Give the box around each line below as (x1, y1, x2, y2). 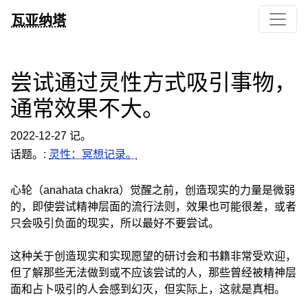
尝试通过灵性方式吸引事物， (10, 67, 296, 96)
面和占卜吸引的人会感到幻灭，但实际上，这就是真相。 (10, 283, 285, 295)
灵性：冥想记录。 (49, 148, 137, 160)
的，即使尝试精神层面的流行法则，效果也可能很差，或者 (10, 201, 296, 212)
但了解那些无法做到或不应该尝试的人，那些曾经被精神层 (10, 267, 296, 278)
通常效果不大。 (10, 93, 164, 122)
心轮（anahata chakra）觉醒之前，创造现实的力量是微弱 (10, 184, 295, 196)
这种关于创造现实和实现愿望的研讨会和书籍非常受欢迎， (10, 250, 296, 262)
